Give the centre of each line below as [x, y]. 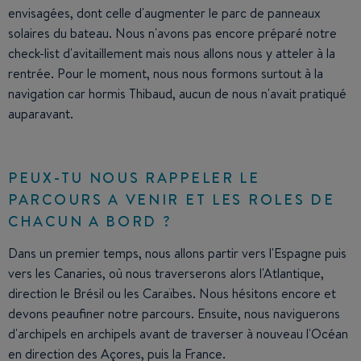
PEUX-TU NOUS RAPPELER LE [134, 177]
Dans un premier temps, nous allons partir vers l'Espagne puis [177, 253]
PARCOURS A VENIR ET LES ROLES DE [172, 199]
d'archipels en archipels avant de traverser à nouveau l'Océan [178, 333]
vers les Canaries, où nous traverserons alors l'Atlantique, [166, 273]
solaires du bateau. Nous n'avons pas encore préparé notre [172, 33]
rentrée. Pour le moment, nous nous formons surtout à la [166, 73]
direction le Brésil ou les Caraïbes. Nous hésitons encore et [172, 293]
